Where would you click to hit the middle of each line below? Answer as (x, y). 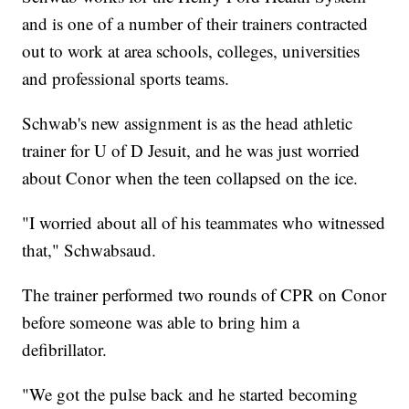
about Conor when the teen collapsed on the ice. (190, 178)
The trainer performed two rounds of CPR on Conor (204, 295)
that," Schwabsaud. (89, 250)
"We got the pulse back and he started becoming (190, 394)
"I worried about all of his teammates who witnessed (204, 223)
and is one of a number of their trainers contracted (195, 24)
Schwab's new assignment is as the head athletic (188, 123)
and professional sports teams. (126, 79)
